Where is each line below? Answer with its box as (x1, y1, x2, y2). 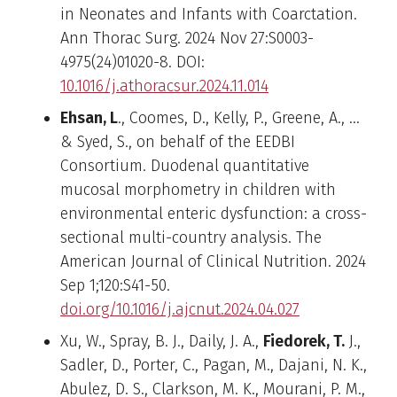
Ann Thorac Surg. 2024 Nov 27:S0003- (60, 27, 314, 48)
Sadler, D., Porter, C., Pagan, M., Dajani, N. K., (60, 354, 367, 375)
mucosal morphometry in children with (60, 179, 336, 199)
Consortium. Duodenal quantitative (60, 155, 309, 175)
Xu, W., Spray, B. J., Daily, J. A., (60, 331, 263, 351)
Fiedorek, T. (263, 331, 345, 351)
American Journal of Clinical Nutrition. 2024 (60, 251, 366, 271)
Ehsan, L (60, 107, 118, 128)
